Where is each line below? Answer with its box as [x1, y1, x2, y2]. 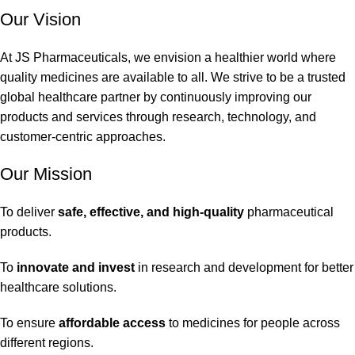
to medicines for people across [166, 315, 340, 330]
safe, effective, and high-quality [58, 204, 244, 219]
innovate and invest [17, 260, 135, 274]
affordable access [59, 315, 166, 330]
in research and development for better [135, 260, 353, 274]
